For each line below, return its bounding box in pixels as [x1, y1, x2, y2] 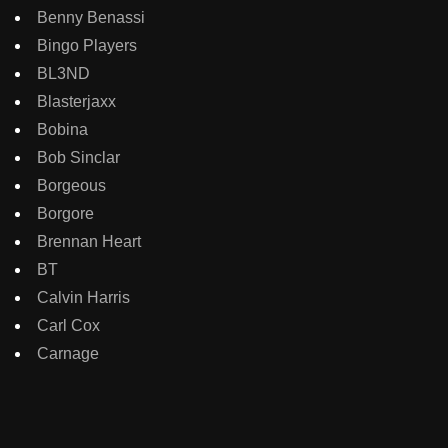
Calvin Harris [37, 288, 130, 306]
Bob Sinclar [37, 148, 120, 166]
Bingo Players [37, 36, 137, 54]
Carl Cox [37, 316, 100, 334]
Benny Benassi [37, 8, 145, 26]
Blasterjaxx [37, 92, 116, 110]
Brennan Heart [37, 232, 141, 250]
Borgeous [37, 176, 106, 194]
